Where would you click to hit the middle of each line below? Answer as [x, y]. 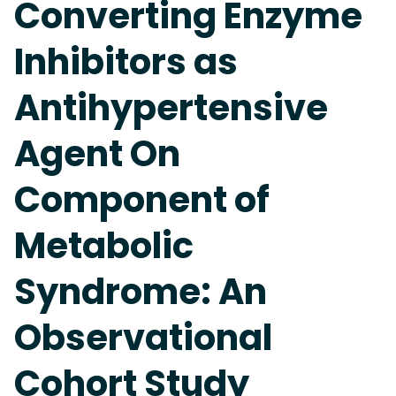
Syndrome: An [141, 292]
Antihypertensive [171, 108]
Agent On [97, 154]
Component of [142, 200]
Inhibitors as [126, 62]
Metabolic [104, 246]
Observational [143, 338]
